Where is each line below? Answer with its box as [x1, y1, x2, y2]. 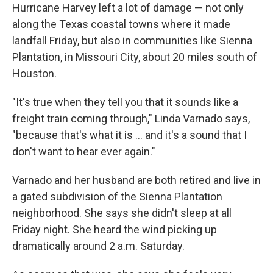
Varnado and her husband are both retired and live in [12, 174, 261, 187]
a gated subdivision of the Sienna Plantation [12, 190, 222, 204]
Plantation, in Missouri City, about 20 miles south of [12, 51, 257, 64]
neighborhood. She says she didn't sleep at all [12, 207, 232, 220]
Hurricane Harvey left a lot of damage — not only [12, 1, 244, 15]
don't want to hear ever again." [12, 145, 155, 158]
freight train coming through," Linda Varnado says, [12, 112, 250, 126]
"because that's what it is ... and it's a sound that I [12, 129, 247, 142]
